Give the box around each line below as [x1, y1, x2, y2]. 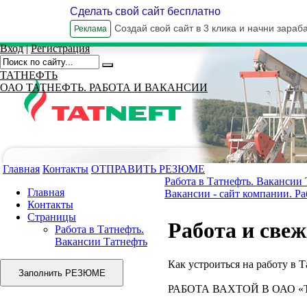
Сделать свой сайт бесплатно [70, 5, 221, 17]
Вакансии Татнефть [55, 236, 147, 247]
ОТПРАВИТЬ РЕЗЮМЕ [91, 163, 205, 175]
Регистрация [31, 42, 90, 54]
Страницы [27, 211, 76, 223]
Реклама [74, 24, 107, 34]
